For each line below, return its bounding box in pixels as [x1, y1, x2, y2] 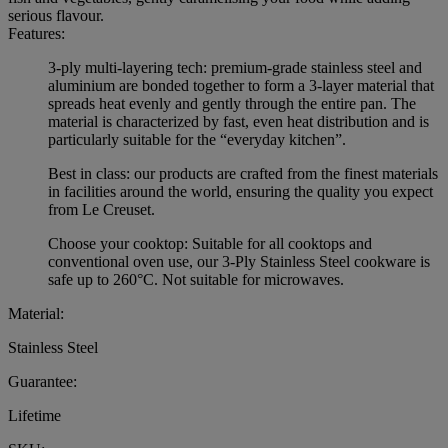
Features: [8, 25, 65, 43]
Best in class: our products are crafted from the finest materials [48, 165, 438, 183]
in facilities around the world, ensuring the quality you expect [48, 183, 433, 201]
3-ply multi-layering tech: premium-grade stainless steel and [48, 59, 422, 77]
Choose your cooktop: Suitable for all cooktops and [48, 235, 372, 253]
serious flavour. [8, 7, 104, 25]
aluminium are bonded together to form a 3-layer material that [48, 77, 434, 95]
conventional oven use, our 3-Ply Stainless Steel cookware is [48, 253, 430, 271]
